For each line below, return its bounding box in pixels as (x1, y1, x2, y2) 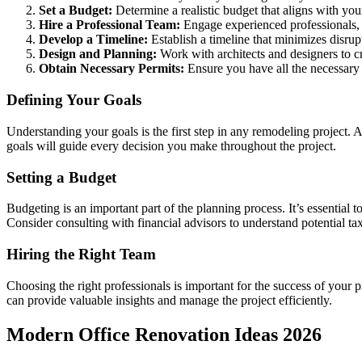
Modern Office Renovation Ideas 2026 (6, 323, 322, 345)
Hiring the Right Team (6, 246, 156, 263)
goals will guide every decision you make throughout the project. (6, 138, 336, 153)
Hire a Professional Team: (39, 18, 180, 32)
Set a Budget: (39, 3, 112, 18)
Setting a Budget (6, 168, 116, 186)
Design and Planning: (39, 47, 157, 61)
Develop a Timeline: (39, 32, 148, 47)
